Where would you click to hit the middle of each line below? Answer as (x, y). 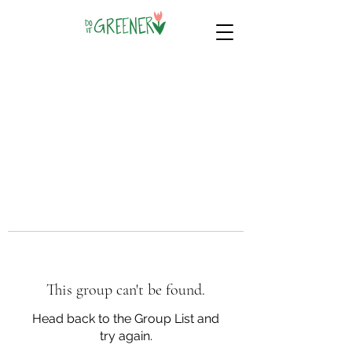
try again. (126, 336)
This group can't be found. (126, 290)
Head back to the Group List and (126, 319)
